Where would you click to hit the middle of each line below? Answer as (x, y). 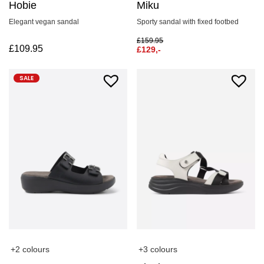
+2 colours (30, 250)
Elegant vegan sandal (44, 22)
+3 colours (158, 250)
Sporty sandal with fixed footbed (188, 22)
